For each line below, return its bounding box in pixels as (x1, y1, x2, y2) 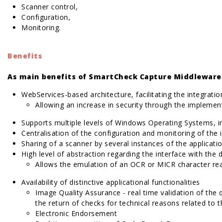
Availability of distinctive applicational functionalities (21, 177, 200, 187)
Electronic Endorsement (35, 208, 117, 218)
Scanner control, (21, 1, 78, 11)
